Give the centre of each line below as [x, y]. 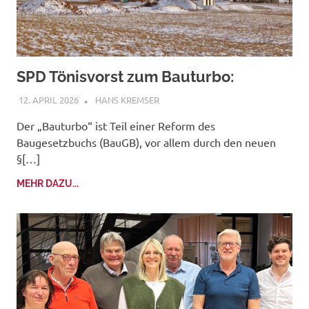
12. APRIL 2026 [48, 99]
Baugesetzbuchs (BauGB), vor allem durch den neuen [146, 142]
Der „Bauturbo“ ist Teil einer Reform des [116, 125]
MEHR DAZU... [48, 183]
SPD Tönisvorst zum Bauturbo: [125, 77]
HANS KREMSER [127, 99]
